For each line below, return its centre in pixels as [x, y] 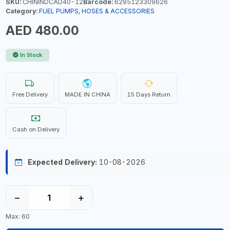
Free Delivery [30, 94]
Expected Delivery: [62, 162]
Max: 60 [17, 216]
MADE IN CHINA [87, 94]
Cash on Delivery [36, 129]
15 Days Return [149, 94]
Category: [21, 11]
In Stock [31, 55]
